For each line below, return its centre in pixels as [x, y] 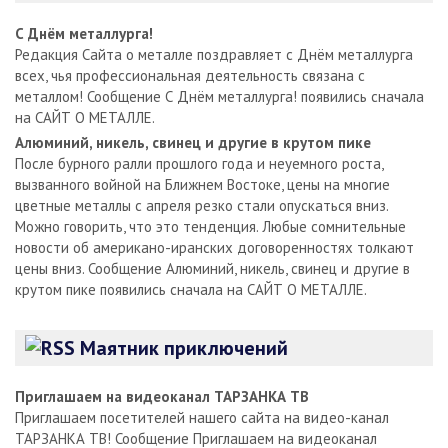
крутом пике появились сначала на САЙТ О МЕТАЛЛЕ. [191, 289]
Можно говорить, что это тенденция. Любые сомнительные [210, 226]
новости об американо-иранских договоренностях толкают [214, 247]
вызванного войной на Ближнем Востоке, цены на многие [202, 184]
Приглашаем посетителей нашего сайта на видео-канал [202, 417]
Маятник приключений [184, 347]
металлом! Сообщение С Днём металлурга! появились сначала [219, 96]
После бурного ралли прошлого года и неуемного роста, [199, 163]
